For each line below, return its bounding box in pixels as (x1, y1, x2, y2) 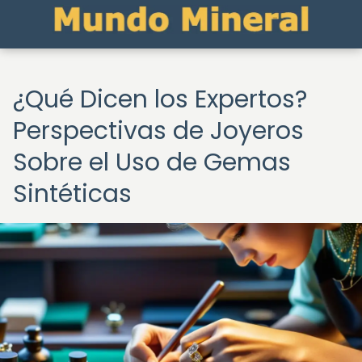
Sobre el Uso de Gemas (13, 145, 291, 179)
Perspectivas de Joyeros (13, 114, 304, 148)
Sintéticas (13, 177, 132, 211)
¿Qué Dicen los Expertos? (13, 82, 307, 116)
